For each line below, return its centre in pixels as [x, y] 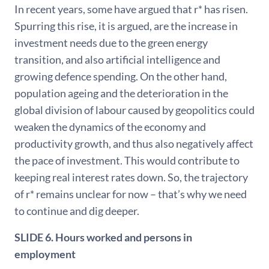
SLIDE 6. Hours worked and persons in [103, 237]
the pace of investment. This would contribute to [127, 160]
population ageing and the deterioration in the [121, 93]
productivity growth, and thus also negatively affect [134, 143]
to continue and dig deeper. [77, 210]
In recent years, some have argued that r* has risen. [131, 9]
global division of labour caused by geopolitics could [134, 110]
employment [45, 254]
